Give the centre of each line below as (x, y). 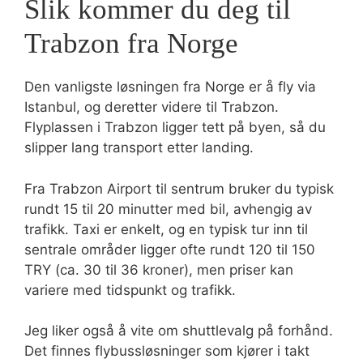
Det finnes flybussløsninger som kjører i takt (167, 351)
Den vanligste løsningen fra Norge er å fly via (170, 87)
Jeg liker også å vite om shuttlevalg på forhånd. (179, 331)
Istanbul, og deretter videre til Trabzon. (152, 107)
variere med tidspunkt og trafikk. (130, 290)
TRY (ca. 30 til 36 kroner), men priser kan (159, 269)
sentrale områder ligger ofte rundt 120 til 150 (170, 249)
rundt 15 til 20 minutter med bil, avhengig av (168, 209)
